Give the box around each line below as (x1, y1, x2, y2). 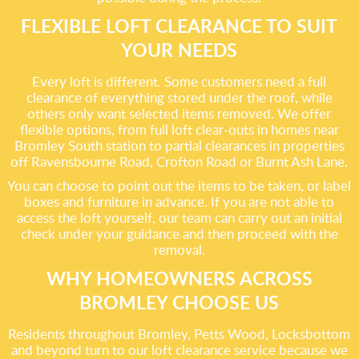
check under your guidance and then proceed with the (20, 224, 338, 243)
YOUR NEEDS (121, 37, 238, 63)
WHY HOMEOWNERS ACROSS (46, 265, 313, 291)
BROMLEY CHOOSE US (79, 289, 280, 315)
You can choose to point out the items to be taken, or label (7, 176, 352, 195)
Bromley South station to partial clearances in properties (14, 136, 345, 155)
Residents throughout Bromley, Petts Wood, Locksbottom (8, 325, 351, 343)
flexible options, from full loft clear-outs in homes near (19, 120, 339, 139)
